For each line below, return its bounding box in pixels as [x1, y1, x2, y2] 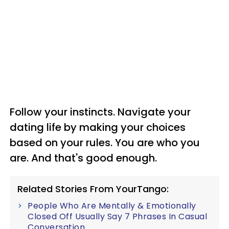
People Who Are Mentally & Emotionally [28, 199, 196, 212]
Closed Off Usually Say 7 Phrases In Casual [28, 210, 207, 222]
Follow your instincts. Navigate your [10, 104, 191, 119]
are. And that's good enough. [10, 150, 157, 165]
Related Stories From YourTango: [17, 182, 169, 195]
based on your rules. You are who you [10, 135, 200, 150]
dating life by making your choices [10, 120, 186, 134]
